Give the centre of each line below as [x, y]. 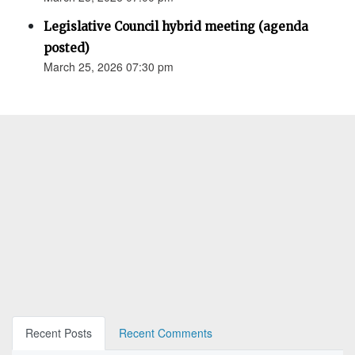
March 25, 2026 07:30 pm [109, 67]
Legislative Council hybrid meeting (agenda [176, 27]
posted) [67, 48]
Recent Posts [59, 333]
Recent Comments [166, 333]
